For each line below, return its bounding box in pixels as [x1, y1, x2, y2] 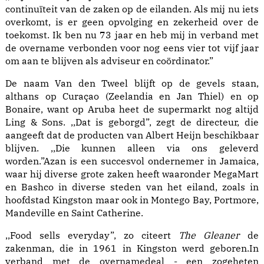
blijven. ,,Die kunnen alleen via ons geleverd [5, 142, 259, 154]
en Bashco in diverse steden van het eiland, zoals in [5, 181, 259, 193]
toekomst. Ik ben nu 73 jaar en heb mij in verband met [5, 29, 259, 41]
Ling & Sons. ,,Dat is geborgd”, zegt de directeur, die [5, 116, 259, 128]
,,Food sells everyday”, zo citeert [5, 229, 179, 242]
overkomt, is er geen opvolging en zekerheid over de [5, 16, 259, 28]
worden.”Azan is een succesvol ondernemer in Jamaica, [5, 155, 259, 167]
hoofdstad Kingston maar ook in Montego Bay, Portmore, [5, 194, 259, 206]
